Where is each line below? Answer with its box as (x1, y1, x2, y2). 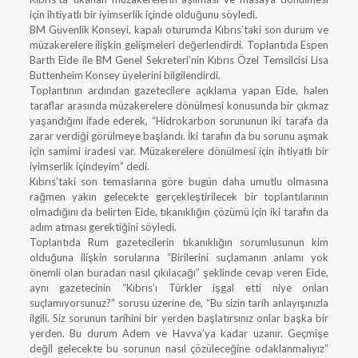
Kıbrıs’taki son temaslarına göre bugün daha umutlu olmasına (29, 175, 329, 188)
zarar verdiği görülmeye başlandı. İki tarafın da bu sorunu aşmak (29, 129, 329, 142)
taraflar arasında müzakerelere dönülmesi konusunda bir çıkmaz (29, 99, 329, 112)
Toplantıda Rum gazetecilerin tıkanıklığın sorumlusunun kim (29, 236, 329, 249)
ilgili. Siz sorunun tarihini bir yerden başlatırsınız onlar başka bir (29, 312, 329, 324)
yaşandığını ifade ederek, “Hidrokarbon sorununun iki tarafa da (29, 114, 329, 127)
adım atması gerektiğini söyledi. (29, 221, 177, 233)
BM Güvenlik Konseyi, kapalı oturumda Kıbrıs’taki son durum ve (29, 23, 329, 36)
